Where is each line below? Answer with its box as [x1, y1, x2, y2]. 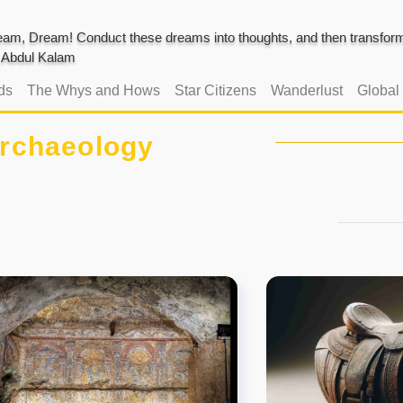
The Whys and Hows [26, 82, 160, 98]
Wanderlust [270, 82, 343, 98]
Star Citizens [174, 82, 256, 98]
